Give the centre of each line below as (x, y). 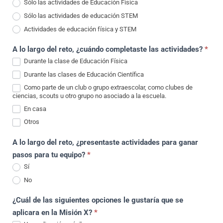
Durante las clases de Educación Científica (83, 74)
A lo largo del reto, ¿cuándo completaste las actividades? (109, 50)
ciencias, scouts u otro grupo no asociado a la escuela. (89, 96)
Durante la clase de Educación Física (75, 61)
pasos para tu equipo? (50, 155)
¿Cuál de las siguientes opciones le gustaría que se (98, 200)
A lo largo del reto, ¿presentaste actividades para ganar (105, 142)
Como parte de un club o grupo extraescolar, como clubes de (108, 88)
